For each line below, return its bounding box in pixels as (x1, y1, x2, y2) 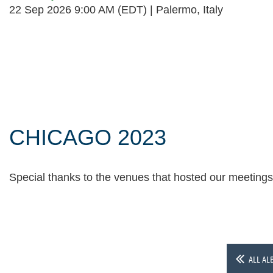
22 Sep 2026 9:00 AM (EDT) (9, 4, 147, 16)
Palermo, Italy (156, 4, 223, 16)
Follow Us (9, 38, 87, 59)
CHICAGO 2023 (9, 124, 166, 150)
